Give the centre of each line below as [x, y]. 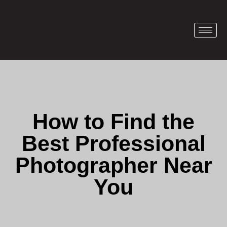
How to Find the [113, 121]
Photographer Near [113, 165]
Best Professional [113, 143]
